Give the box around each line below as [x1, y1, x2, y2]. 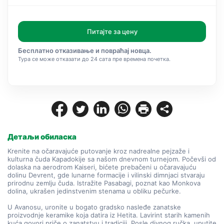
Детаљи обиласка [7, 132, 76, 141]
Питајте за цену [86, 27, 137, 35]
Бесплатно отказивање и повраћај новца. [18, 46, 151, 54]
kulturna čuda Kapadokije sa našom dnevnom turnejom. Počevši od [7, 155, 216, 163]
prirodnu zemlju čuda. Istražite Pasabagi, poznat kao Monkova [7, 179, 200, 187]
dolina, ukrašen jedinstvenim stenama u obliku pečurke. [7, 187, 181, 195]
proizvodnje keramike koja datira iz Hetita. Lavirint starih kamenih [7, 211, 210, 219]
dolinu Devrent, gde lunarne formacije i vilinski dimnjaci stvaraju [7, 171, 205, 179]
